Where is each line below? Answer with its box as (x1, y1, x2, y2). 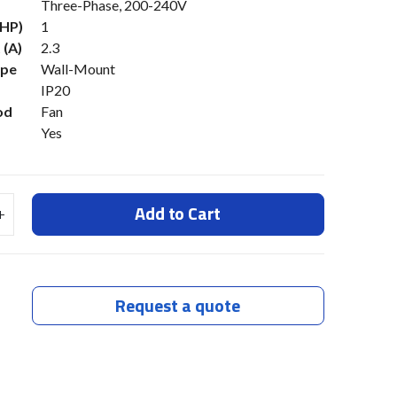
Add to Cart (135, 199, 222, 228)
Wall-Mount (41, 60, 115, 78)
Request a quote (115, 291, 241, 319)
